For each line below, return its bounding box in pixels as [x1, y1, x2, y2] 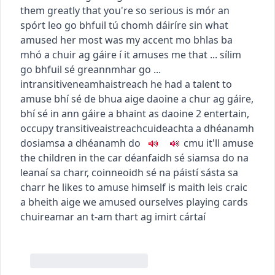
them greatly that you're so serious [20, 3, 184, 17]
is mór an [186, 3, 230, 17]
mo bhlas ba [176, 33, 233, 47]
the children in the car [20, 150, 122, 165]
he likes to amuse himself [48, 180, 166, 194]
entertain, [204, 106, 249, 120]
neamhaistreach [72, 77, 148, 91]
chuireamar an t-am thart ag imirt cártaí [20, 209, 206, 223]
